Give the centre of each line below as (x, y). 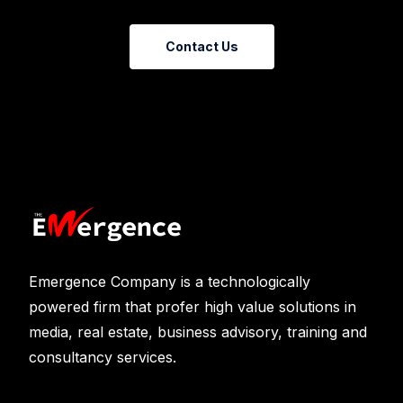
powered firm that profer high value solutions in (193, 306)
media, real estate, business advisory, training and (198, 331)
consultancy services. (103, 357)
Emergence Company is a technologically (170, 281)
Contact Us (201, 46)
